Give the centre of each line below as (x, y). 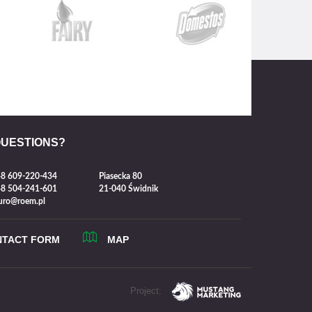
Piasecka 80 (120, 176)
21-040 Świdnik (128, 188)
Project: (146, 291)
